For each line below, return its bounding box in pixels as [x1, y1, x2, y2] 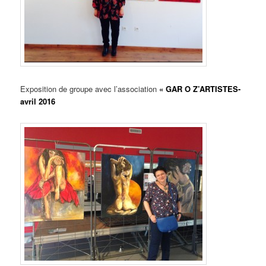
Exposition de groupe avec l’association [20, 83, 157, 94]
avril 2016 [20, 95, 56, 107]
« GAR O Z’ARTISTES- [157, 83, 241, 94]
